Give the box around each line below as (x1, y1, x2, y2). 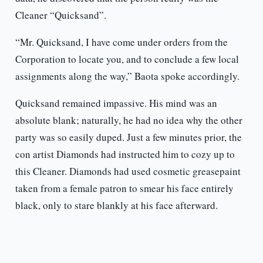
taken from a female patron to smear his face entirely (15, 181, 234, 195)
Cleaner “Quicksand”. (15, 8, 106, 22)
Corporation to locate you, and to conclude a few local (15, 52, 239, 66)
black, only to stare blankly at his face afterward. (15, 198, 218, 213)
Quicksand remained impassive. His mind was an (15, 96, 217, 110)
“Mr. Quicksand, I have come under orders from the (15, 35, 228, 49)
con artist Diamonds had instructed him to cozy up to (15, 147, 235, 161)
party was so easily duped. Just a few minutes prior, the (15, 130, 242, 144)
